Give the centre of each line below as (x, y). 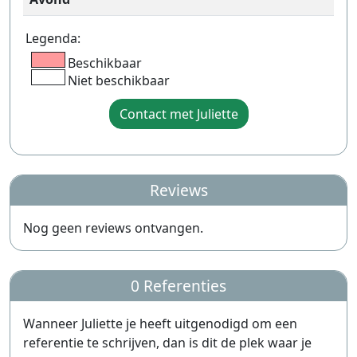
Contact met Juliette (178, 114)
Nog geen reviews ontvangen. (113, 228)
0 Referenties (178, 286)
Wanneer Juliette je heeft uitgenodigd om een (160, 324)
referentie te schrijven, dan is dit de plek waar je (167, 343)
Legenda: (53, 38)
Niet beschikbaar (118, 80)
